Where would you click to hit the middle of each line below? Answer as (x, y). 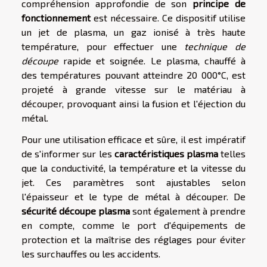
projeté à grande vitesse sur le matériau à (133, 89)
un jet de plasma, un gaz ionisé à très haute (133, 32)
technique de (215, 46)
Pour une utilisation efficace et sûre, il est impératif (133, 139)
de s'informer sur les (68, 153)
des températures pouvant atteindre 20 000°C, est (133, 74)
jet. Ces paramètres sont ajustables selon (133, 182)
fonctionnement (56, 17)
